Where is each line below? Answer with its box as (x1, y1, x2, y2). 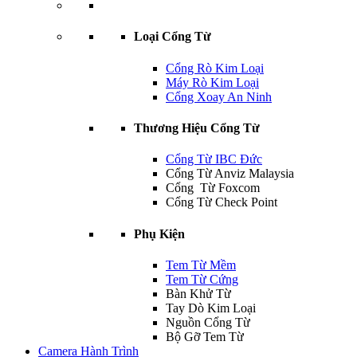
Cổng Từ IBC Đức (166, 152, 262, 167)
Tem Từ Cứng (166, 272, 238, 286)
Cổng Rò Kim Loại (166, 61, 264, 75)
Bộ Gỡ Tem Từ (166, 329, 244, 343)
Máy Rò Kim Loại (166, 75, 259, 89)
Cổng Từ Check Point (166, 195, 277, 210)
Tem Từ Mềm (166, 257, 236, 272)
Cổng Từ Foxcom (166, 181, 260, 195)
